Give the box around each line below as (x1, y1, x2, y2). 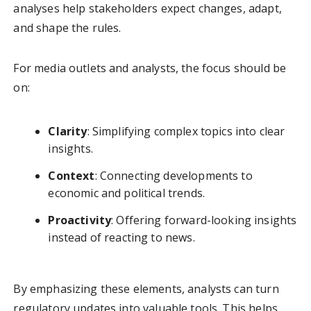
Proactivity (48, 212, 112, 228)
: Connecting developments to (94, 168, 253, 184)
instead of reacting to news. (48, 230, 195, 246)
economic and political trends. (48, 185, 205, 201)
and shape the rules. (13, 20, 121, 36)
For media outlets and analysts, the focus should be (13, 60, 287, 76)
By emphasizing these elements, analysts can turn (13, 281, 279, 297)
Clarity (48, 124, 87, 140)
